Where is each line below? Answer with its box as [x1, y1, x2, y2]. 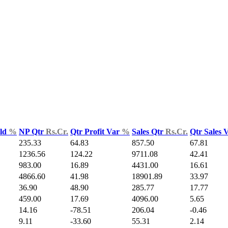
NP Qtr [19, 127, 46, 136]
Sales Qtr [132, 127, 165, 136]
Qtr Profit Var [70, 127, 122, 136]
